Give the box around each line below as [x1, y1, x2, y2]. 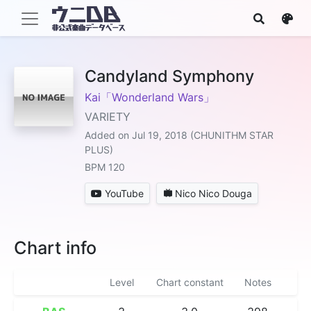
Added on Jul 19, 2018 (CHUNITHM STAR [85, 129, 274, 141]
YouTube [105, 187, 144, 199]
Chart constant [155, 276, 224, 288]
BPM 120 [85, 161, 125, 173]
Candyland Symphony [85, 66, 254, 86]
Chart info [14, 237, 96, 258]
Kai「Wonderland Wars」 [85, 90, 215, 104]
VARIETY [85, 110, 131, 124]
